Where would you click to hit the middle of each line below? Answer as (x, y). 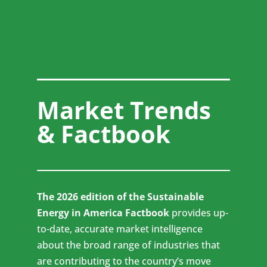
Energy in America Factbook (103, 213)
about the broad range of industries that (129, 245)
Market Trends (124, 110)
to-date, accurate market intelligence (120, 229)
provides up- (199, 213)
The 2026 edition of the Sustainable (121, 197)
